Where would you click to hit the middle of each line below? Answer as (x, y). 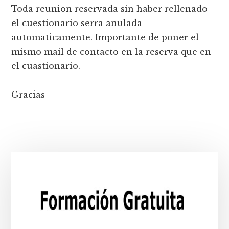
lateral (34, 178)
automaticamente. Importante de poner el (105, 38)
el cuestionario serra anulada (77, 23)
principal (43, 196)
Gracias (28, 95)
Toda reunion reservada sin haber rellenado (110, 9)
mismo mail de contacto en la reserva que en (111, 52)
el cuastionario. (46, 66)
